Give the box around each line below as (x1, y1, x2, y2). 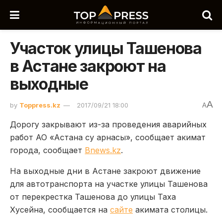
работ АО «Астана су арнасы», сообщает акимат (10, 132, 206, 142)
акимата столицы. (133, 204, 208, 215)
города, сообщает (10, 145, 85, 155)
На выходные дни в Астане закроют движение (10, 166, 201, 176)
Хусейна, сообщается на (10, 204, 110, 215)
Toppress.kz (19, 101, 60, 109)
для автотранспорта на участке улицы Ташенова (10, 178, 208, 189)
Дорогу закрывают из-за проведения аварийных (10, 119, 207, 129)
